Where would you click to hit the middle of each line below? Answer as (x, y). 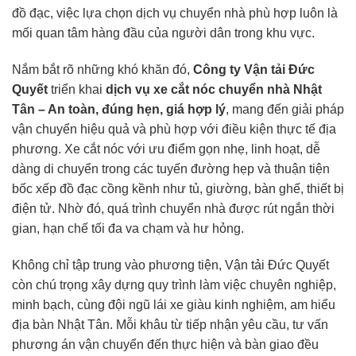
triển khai (77, 90)
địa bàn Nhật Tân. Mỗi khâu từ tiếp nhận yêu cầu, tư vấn (170, 324)
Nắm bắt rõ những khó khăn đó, (103, 70)
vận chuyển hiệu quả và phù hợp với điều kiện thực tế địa (174, 130)
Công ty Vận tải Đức (254, 70)
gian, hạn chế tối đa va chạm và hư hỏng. (128, 229)
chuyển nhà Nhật (269, 90)
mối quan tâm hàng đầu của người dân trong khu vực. (163, 33)
